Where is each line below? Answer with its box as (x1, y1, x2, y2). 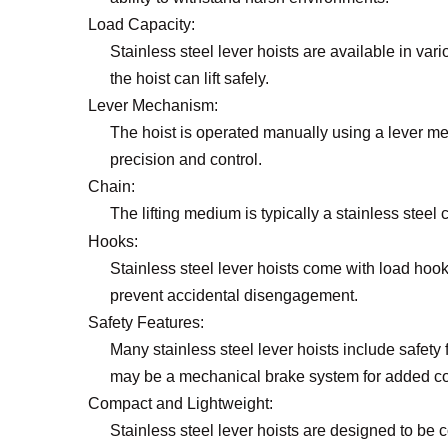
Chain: (88, 178, 135, 195)
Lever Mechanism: (88, 97, 218, 114)
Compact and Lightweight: (88, 395, 273, 412)
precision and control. (110, 151, 262, 168)
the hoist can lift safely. (110, 70, 269, 87)
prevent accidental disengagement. (110, 287, 358, 304)
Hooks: (88, 233, 138, 250)
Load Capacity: (88, 16, 195, 33)
